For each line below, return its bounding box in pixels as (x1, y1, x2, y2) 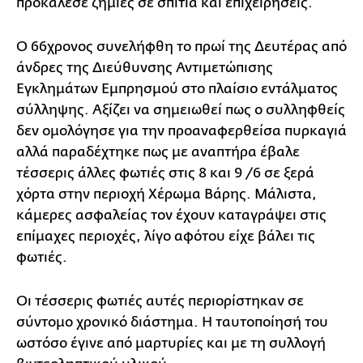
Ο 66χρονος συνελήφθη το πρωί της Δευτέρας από (16, 38, 347, 54)
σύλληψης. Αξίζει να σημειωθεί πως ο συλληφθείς (16, 101, 345, 117)
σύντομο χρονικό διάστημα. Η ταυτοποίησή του (16, 314, 328, 330)
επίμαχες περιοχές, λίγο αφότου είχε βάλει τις (16, 228, 315, 244)
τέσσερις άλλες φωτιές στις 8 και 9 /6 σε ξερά (16, 164, 314, 181)
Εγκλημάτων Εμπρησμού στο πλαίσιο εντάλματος (16, 80, 338, 96)
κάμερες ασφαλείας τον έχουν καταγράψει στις (16, 207, 327, 223)
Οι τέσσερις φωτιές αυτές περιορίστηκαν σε (16, 293, 304, 309)
